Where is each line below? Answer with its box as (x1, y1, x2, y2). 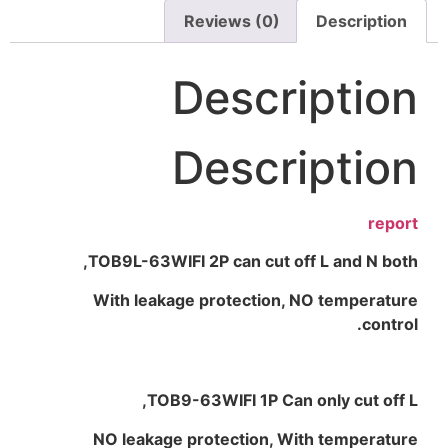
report (368, 212, 418, 233)
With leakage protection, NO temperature (93, 289, 418, 310)
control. (362, 313, 418, 334)
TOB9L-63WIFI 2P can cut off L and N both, (88, 251, 418, 272)
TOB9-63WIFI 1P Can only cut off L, (147, 390, 418, 411)
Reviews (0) (184, 11, 281, 32)
